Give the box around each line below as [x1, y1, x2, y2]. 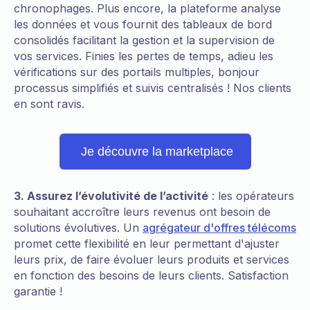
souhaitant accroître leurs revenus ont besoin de [14, 204, 271, 219]
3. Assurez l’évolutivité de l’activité [14, 188, 208, 203]
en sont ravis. [14, 96, 84, 111]
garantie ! [14, 284, 66, 298]
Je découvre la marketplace [77, 144, 233, 158]
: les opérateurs [208, 188, 294, 203]
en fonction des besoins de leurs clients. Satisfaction [14, 268, 289, 282]
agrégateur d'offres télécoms [143, 220, 296, 235]
